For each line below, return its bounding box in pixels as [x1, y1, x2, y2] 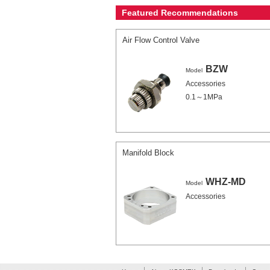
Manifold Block [122, 148, 174, 157]
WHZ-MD [206, 177, 246, 187]
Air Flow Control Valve [122, 36, 199, 45]
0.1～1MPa [186, 93, 222, 101]
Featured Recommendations [122, 8, 238, 17]
